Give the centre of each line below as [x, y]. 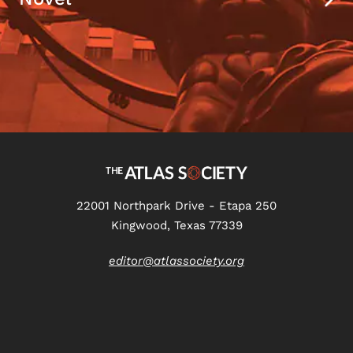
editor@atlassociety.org [176, 261]
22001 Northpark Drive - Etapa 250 [176, 206]
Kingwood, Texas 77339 [176, 226]
